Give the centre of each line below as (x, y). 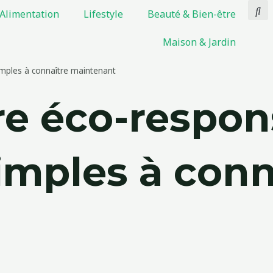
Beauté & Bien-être (192, 14)
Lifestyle (103, 14)
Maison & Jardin (199, 42)
